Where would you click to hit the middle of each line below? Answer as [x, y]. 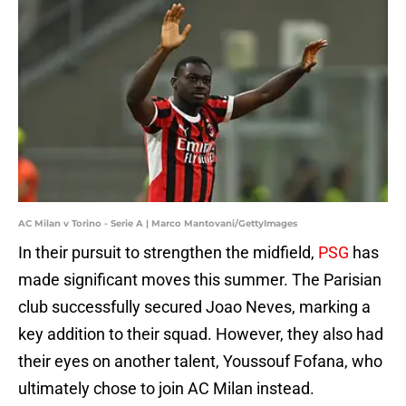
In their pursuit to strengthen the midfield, [168, 253]
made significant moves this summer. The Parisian [200, 280]
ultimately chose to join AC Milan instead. [166, 389]
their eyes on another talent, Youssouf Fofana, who [200, 362]
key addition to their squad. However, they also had [201, 334]
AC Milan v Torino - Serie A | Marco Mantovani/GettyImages [158, 224]
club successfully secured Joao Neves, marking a [194, 307]
